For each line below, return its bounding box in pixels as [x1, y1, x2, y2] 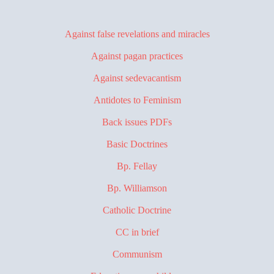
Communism [112, 248, 162, 259]
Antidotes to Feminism [93, 94, 181, 105]
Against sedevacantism [93, 72, 181, 83]
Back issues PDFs [102, 116, 172, 127]
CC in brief [115, 226, 159, 237]
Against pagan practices [91, 50, 183, 61]
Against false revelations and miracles [64, 28, 210, 39]
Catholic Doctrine [103, 204, 171, 215]
